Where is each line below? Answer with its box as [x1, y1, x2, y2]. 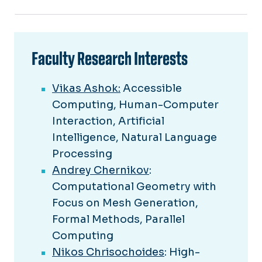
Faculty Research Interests [32, 48, 188, 70]
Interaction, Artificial [52, 115, 164, 128]
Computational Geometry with [52, 180, 216, 194]
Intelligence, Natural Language [52, 131, 217, 144]
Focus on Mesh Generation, [52, 196, 198, 210]
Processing [52, 147, 112, 161]
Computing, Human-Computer [52, 98, 219, 112]
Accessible [120, 82, 182, 95]
